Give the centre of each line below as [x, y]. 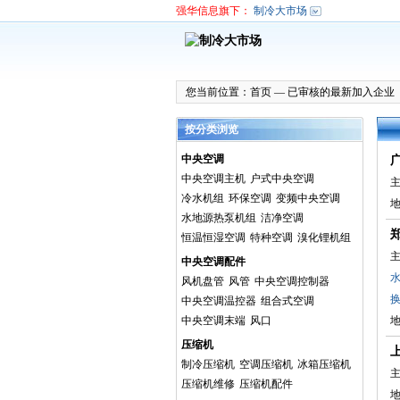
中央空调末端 [213, 321]
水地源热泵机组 [219, 218]
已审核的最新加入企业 [341, 92]
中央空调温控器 [219, 301]
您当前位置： [218, 92]
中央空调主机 [213, 179]
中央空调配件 [213, 262]
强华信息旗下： [213, 11]
